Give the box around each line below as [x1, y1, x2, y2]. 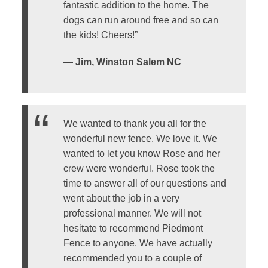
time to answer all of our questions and [63, 178, 226, 188]
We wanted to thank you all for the [63, 118, 206, 129]
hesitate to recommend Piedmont [63, 223, 203, 233]
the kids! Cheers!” [63, 29, 138, 40]
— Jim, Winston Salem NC [63, 56, 181, 67]
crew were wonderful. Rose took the [63, 163, 215, 173]
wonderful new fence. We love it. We [63, 133, 217, 144]
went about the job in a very [63, 193, 179, 203]
